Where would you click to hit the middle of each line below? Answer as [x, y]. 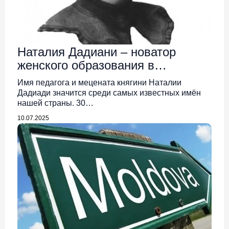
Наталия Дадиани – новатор [97, 52]
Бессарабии [51, 78]
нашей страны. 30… [55, 103]
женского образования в [86, 65]
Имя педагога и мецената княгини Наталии [99, 82]
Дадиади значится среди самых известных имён [109, 93]
